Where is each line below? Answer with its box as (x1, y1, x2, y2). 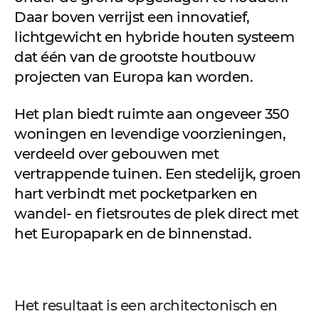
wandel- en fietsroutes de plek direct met (14, 204, 299, 222)
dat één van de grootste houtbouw (14, 48, 255, 66)
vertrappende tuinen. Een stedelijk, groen (14, 164, 301, 182)
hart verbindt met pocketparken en (14, 184, 258, 202)
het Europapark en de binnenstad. (14, 224, 251, 242)
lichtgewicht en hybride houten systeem (14, 28, 294, 46)
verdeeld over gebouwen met (14, 145, 219, 162)
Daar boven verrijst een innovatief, (14, 8, 250, 26)
